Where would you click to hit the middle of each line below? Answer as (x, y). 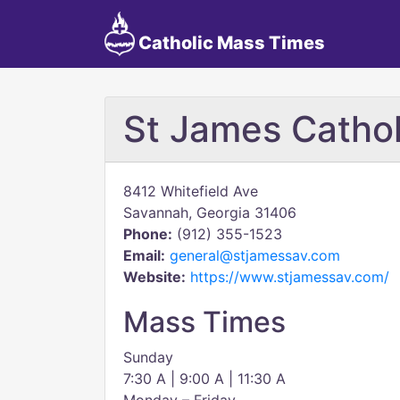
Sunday (148, 357)
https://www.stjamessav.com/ (290, 277)
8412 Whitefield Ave (191, 191)
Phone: (148, 234)
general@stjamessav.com (255, 255)
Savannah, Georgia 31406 (210, 212)
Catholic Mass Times (229, 43)
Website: (154, 277)
